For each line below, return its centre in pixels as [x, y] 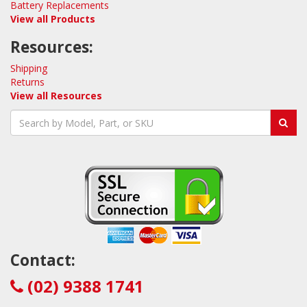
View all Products [53, 19]
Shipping [29, 68]
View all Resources [56, 96]
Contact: [43, 260]
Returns [27, 82]
